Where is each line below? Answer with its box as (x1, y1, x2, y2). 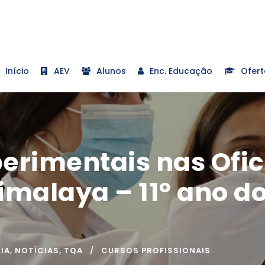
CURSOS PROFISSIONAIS (101, 244, 211, 256)
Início (5, 64, 29, 77)
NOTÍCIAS (15, 244, 59, 256)
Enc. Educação (150, 64, 212, 77)
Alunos (96, 64, 126, 77)
